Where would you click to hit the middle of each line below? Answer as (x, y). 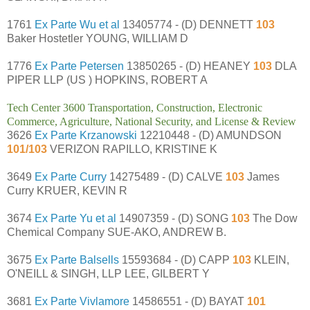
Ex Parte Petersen (79, 66)
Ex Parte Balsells (77, 259)
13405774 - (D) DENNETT (188, 24)
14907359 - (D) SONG (172, 218)
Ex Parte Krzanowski (86, 135)
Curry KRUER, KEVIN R (67, 190)
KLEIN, (270, 259)
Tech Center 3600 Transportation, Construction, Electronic (135, 107)
